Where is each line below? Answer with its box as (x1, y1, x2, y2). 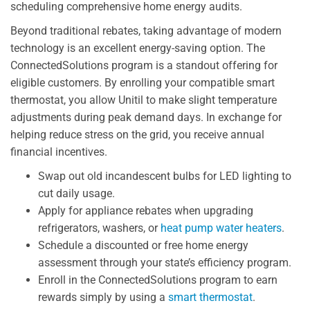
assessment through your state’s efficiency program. (38, 255, 291, 269)
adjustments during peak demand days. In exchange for (10, 110, 282, 124)
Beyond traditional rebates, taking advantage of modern (10, 24, 282, 37)
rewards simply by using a (38, 290, 168, 304)
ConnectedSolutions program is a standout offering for (10, 58, 277, 72)
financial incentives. (10, 145, 107, 158)
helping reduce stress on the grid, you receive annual (10, 127, 264, 141)
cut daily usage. (38, 186, 115, 200)
